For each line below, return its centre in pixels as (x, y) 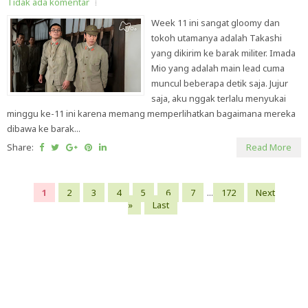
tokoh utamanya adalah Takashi (217, 38)
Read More (269, 147)
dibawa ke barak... (44, 129)
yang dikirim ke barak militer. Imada (223, 53)
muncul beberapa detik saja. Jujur (220, 83)
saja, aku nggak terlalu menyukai (219, 98)
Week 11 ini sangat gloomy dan (216, 23)
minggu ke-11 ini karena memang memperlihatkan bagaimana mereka (151, 113)
